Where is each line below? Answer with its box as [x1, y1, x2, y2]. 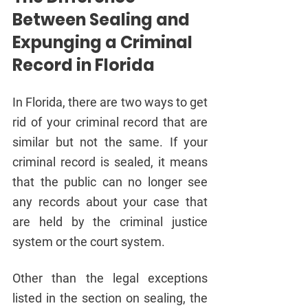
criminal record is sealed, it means [12, 154, 208, 169]
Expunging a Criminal [12, 30, 196, 54]
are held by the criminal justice [12, 214, 208, 229]
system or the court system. [12, 234, 165, 249]
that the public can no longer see [12, 174, 208, 189]
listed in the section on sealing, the [12, 290, 208, 305]
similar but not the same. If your [12, 134, 208, 149]
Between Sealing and [12, 8, 193, 31]
